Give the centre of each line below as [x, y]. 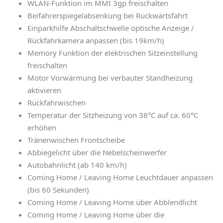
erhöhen [42, 127]
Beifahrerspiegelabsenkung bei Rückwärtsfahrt [108, 15]
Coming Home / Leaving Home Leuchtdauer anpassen [120, 177]
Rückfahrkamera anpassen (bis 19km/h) [96, 40]
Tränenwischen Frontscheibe [76, 140]
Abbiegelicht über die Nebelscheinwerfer [97, 152]
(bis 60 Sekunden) [58, 190]
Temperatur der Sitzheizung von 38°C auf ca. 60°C [113, 115]
